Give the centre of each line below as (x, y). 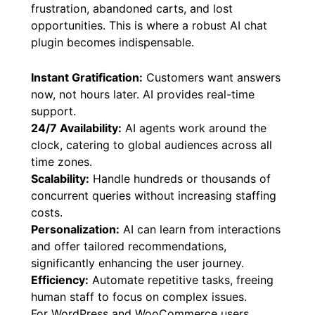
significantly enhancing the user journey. (137, 263)
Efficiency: (60, 279)
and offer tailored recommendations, (129, 246)
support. (53, 111)
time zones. (62, 161)
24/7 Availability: (76, 128)
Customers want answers (212, 77)
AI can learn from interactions (200, 229)
